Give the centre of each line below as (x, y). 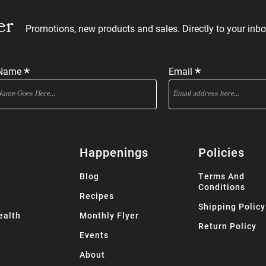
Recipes (97, 196)
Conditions (222, 187)
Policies (221, 152)
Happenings (114, 152)
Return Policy (227, 226)
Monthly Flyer (109, 216)
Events (94, 235)
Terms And (221, 176)
